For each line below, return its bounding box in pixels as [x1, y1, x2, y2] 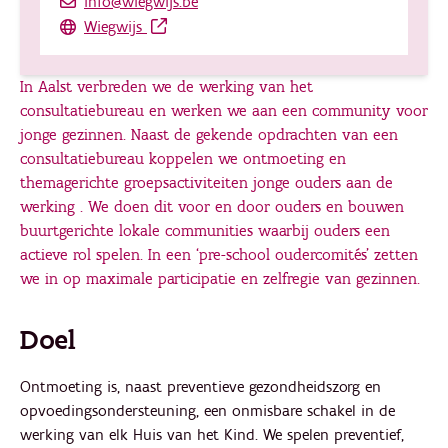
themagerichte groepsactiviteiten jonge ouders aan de [20, 173, 393, 192]
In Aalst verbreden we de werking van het [20, 77, 313, 96]
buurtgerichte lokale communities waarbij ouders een [20, 221, 390, 240]
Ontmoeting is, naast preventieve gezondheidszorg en [20, 377, 381, 397]
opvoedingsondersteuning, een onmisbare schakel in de [20, 401, 395, 421]
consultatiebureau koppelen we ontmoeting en [20, 149, 346, 168]
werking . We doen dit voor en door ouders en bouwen [20, 197, 404, 216]
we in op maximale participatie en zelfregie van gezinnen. [20, 269, 420, 288]
